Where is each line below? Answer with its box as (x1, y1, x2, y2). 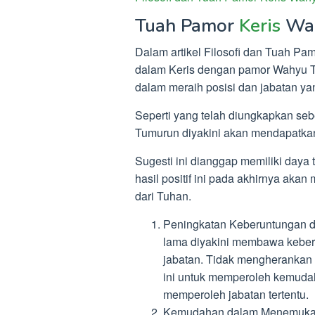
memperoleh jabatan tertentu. (163, 286, 309, 302)
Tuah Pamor (135, 13, 239, 38)
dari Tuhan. (135, 188, 191, 204)
